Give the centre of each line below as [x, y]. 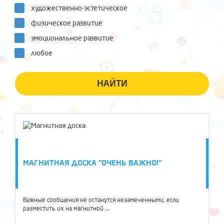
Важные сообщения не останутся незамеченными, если [101, 200]
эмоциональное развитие [72, 38]
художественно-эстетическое [79, 8]
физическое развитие [67, 23]
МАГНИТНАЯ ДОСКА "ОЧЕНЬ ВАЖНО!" [92, 163]
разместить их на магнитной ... [66, 209]
